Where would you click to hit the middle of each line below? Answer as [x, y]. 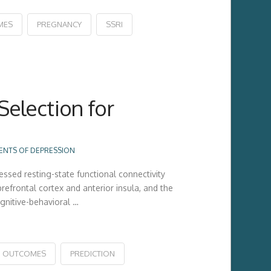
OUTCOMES [24, 253]
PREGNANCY [59, 24]
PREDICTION [92, 253]
